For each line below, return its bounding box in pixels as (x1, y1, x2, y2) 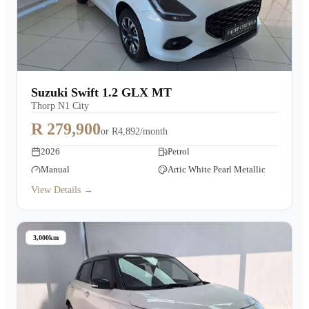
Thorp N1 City (31, 101, 89, 111)
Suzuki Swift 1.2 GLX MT (31, 86, 172, 99)
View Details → (31, 185, 93, 195)
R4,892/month (112, 126, 168, 137)
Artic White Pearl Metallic (168, 164, 266, 175)
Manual (41, 164, 70, 175)
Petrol (168, 146, 190, 157)
